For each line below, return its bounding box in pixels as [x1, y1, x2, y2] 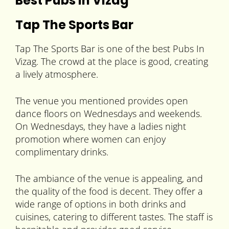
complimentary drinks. [15, 146, 108, 158]
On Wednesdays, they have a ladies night [15, 120, 186, 133]
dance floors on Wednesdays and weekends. [15, 107, 202, 120]
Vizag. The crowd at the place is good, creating [15, 55, 208, 68]
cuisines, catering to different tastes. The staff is [15, 211, 213, 223]
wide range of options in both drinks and [15, 198, 186, 211]
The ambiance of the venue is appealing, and [15, 172, 203, 185]
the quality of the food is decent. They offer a [15, 185, 203, 198]
